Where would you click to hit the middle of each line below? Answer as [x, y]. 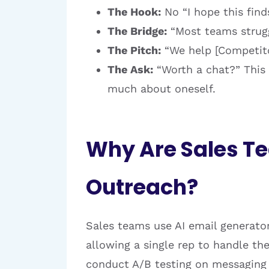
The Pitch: [134, 50]
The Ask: [130, 69]
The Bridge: [137, 31]
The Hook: [134, 12]
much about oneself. [162, 89]
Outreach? [142, 187]
